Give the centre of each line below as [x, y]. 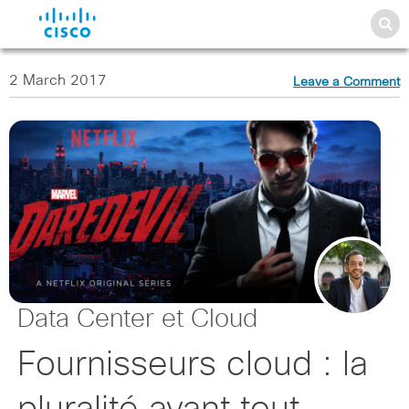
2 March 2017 [58, 80]
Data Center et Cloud [137, 320]
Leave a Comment [346, 82]
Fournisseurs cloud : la [192, 365]
